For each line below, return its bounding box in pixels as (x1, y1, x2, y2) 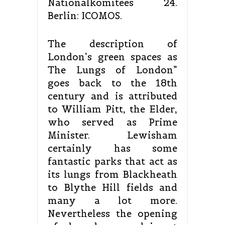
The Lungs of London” (48, 64, 177, 76)
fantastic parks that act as (48, 156, 177, 168)
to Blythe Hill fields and (48, 182, 177, 194)
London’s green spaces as (48, 51, 177, 63)
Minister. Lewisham (48, 130, 177, 142)
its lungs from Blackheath (48, 169, 177, 181)
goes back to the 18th (48, 77, 177, 89)
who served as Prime (48, 117, 177, 129)
